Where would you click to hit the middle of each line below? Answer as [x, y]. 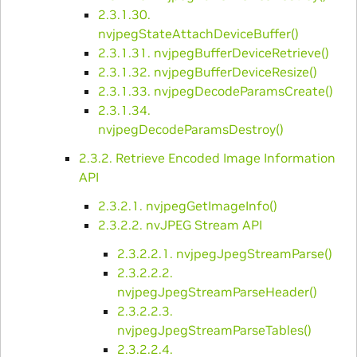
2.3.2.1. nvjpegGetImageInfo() [187, 205]
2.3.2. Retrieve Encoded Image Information [207, 157]
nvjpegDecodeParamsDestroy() [190, 129]
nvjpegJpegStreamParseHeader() [217, 291]
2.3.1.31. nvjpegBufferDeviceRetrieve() [213, 52]
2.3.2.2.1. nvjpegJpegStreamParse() [224, 253]
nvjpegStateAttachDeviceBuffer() [198, 33]
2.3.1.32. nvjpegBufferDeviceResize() [207, 71]
